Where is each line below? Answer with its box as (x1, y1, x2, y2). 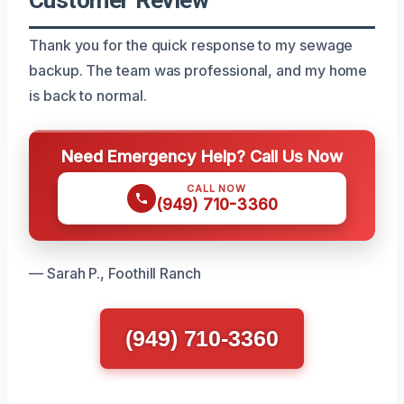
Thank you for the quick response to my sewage (29, 35, 353, 54)
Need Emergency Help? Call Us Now (61, 145, 343, 166)
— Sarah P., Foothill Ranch (29, 263, 201, 282)
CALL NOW (187, 181, 246, 195)
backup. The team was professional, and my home (29, 60, 368, 79)
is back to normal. (29, 86, 147, 105)
